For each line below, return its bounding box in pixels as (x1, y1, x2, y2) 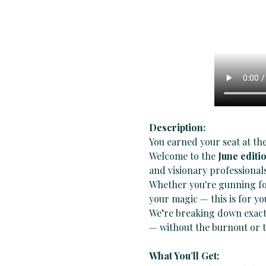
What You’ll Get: (148, 249, 221, 262)
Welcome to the (148, 150, 218, 163)
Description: (148, 121, 205, 134)
